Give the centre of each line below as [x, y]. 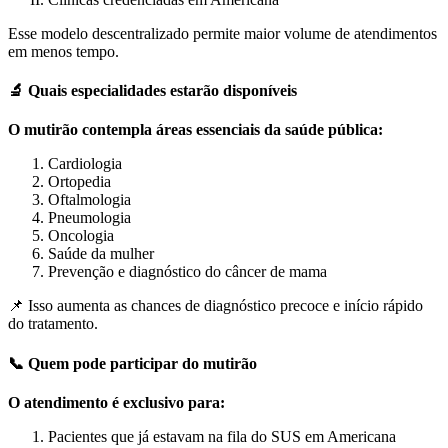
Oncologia [81, 236]
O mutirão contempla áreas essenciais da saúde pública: [195, 130]
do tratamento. [53, 324]
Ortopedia [79, 182]
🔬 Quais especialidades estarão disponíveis [152, 91]
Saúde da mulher [101, 254]
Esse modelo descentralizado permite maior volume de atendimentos [222, 33]
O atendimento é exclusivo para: [116, 402]
